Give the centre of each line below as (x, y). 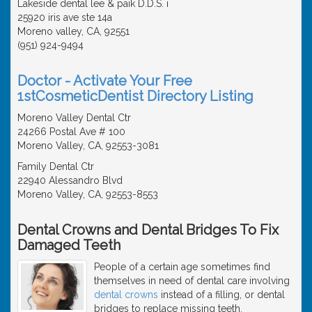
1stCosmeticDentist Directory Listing (135, 96)
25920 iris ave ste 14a (65, 17)
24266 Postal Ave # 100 (71, 131)
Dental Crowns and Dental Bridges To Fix (148, 229)
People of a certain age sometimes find (182, 266)
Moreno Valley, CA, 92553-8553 (88, 194)
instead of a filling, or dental (221, 294)
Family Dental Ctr (56, 166)
